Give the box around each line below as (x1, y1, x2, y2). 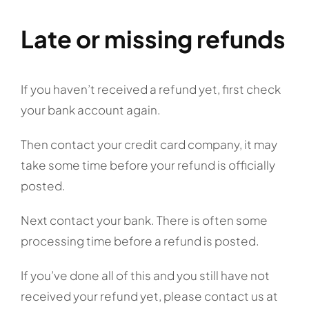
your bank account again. (21, 102, 161, 118)
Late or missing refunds (21, 23, 286, 54)
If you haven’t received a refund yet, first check (21, 81, 281, 97)
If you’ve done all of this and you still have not (21, 268, 270, 283)
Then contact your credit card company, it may (21, 137, 277, 152)
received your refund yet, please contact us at (21, 288, 278, 304)
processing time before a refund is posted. (21, 233, 259, 249)
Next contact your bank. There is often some (21, 212, 268, 228)
